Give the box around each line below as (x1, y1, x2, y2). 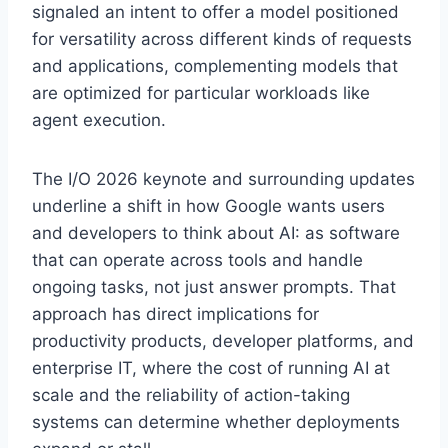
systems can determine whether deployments (32, 411, 400, 432)
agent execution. (32, 109, 166, 130)
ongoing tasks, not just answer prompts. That (32, 276, 396, 297)
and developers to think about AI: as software (32, 222, 400, 243)
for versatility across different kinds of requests (32, 28, 412, 49)
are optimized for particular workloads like (32, 82, 370, 103)
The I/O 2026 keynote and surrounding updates (32, 168, 415, 189)
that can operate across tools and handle (32, 249, 363, 270)
